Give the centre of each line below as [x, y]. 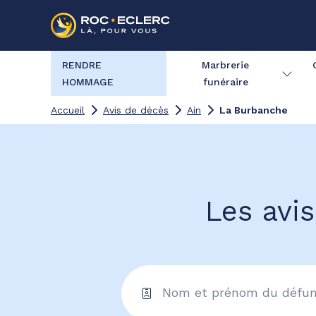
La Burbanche [254, 110]
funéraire [225, 82]
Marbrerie [226, 65]
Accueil [68, 110]
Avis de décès [136, 110]
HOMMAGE [88, 82]
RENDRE [82, 65]
